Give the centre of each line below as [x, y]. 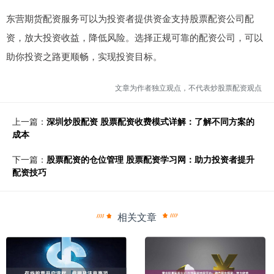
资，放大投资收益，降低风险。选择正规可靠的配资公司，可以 [135, 37]
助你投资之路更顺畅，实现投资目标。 [84, 56]
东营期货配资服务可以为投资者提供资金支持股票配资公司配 [130, 18]
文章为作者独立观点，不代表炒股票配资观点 [188, 87]
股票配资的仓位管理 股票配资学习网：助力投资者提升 [150, 159]
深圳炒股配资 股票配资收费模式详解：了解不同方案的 [150, 121]
